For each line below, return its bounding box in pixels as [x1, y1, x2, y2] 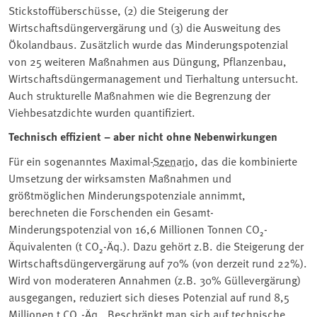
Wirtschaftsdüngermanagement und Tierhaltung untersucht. [8, 69, 299, 86]
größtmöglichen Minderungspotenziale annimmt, [8, 186, 246, 202]
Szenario [153, 152, 195, 168]
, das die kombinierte [195, 152, 297, 168]
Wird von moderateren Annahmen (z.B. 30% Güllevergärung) [8, 271, 301, 287]
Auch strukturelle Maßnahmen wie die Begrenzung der [8, 86, 270, 103]
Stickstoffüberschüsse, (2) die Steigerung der [8, 1, 228, 18]
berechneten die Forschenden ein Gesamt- [8, 203, 214, 219]
